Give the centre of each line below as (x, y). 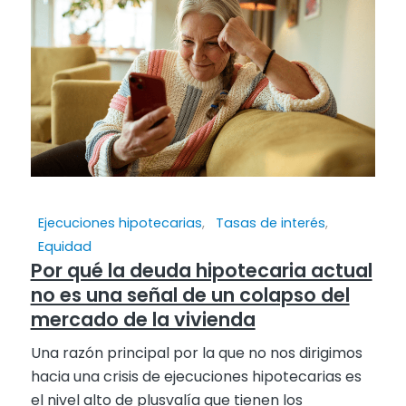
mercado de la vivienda (143, 320)
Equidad (64, 247)
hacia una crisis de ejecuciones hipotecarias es (196, 377)
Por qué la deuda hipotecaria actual (201, 271)
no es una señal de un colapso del (190, 295)
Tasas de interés (270, 223)
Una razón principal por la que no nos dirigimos (196, 353)
